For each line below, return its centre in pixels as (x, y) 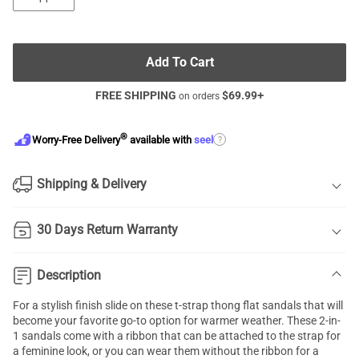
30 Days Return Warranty (107, 230)
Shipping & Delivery (92, 184)
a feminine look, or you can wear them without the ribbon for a (166, 351)
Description (69, 275)
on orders (199, 96)
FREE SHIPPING (136, 95)
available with (161, 140)
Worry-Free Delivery (76, 140)
